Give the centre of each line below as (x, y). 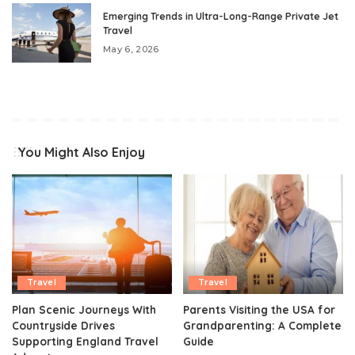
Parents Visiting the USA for (259, 310)
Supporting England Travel (85, 342)
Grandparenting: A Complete (262, 326)
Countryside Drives (63, 326)
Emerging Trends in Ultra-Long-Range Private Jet (221, 16)
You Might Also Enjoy (81, 152)
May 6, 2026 (131, 49)
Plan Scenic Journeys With (84, 310)
